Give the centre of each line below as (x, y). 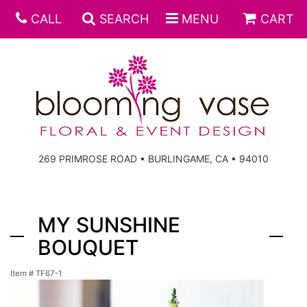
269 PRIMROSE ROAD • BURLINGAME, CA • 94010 (153, 159)
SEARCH (124, 19)
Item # (23, 273)
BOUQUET (88, 247)
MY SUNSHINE (109, 225)
